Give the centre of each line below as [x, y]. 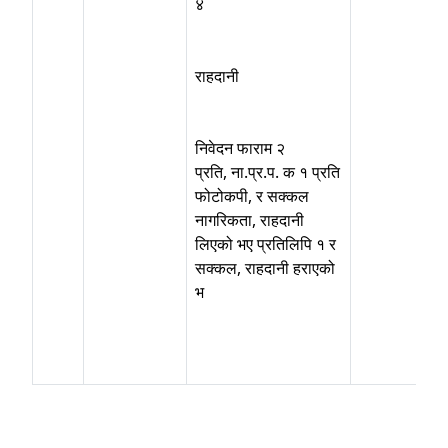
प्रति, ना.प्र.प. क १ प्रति [267, 172]
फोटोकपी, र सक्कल [252, 196]
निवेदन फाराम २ [240, 148]
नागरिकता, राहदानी [249, 220]
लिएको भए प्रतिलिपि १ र [265, 244]
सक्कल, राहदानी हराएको [265, 268]
